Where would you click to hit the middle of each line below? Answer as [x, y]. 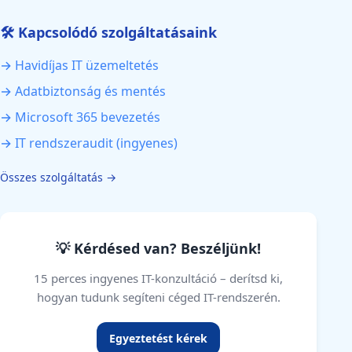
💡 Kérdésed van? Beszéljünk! [159, 248]
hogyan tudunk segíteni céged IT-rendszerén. [158, 297]
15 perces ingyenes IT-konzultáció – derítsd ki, [159, 278]
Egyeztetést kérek [159, 338]
